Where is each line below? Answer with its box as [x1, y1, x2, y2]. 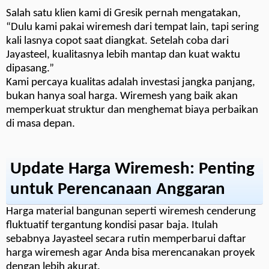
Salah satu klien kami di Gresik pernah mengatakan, [6, 7, 241, 19]
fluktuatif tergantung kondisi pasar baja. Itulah [6, 219, 218, 231]
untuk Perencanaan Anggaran [10, 181, 225, 198]
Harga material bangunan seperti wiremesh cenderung [6, 205, 256, 217]
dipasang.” [6, 62, 54, 74]
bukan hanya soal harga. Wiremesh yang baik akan [6, 90, 238, 102]
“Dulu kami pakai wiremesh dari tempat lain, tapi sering [6, 21, 259, 33]
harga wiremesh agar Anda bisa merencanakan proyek [6, 247, 255, 259]
